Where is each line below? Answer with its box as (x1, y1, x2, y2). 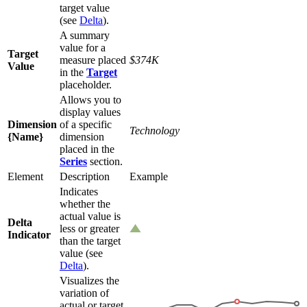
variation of (60, 286, 109, 299)
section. (87, 155, 123, 167)
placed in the (60, 143, 114, 155)
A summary (60, 29, 110, 41)
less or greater (60, 222, 119, 234)
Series (60, 155, 87, 167)
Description (60, 170, 110, 182)
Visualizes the (60, 274, 119, 286)
